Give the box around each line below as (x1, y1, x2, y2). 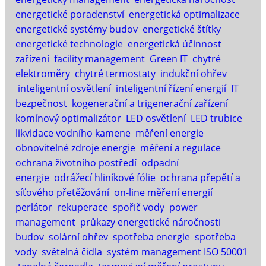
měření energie (135, 126, 204, 140)
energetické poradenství (15, 7, 124, 21)
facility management (54, 52, 145, 65)
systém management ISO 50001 (107, 245, 248, 258)
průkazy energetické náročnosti (80, 215, 221, 229)
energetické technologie (15, 37, 123, 50)
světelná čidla (42, 245, 102, 258)
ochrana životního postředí (15, 156, 137, 169)
